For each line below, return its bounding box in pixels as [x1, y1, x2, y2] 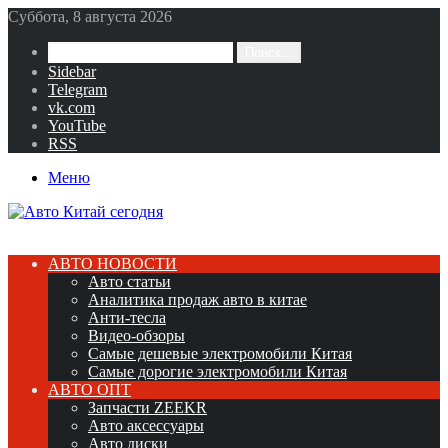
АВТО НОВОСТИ [48, 255, 177, 272]
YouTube [48, 117, 106, 134]
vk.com [48, 99, 95, 116]
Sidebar [48, 63, 96, 80]
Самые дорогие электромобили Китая [88, 363, 347, 380]
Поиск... [245, 45, 293, 60]
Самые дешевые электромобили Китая [88, 345, 352, 362]
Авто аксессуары [88, 417, 204, 434]
